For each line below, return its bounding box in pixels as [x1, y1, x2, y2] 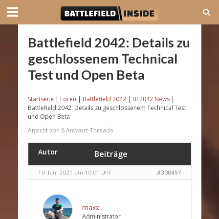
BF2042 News [132, 95, 170, 103]
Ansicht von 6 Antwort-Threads [27, 126, 113, 134]
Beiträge [94, 149, 128, 159]
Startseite [27, 95, 54, 103]
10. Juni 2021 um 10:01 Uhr [38, 169, 111, 176]
